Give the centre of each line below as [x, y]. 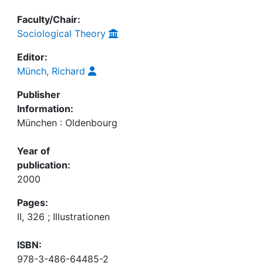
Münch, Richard [51, 71]
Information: [45, 109]
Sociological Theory [61, 33]
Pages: [33, 203]
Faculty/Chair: [49, 19]
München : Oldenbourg [67, 123]
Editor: [32, 57]
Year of [33, 151]
